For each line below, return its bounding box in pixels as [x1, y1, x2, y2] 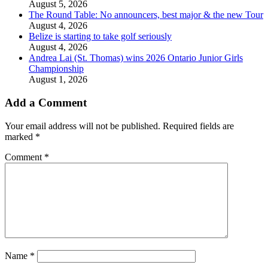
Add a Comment [5, 96, 87, 109]
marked [5, 131, 35, 142]
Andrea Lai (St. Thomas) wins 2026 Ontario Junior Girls [29, 53, 243, 63]
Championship [29, 63, 84, 74]
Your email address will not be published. [5, 120, 160, 131]
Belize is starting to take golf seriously [29, 31, 172, 42]
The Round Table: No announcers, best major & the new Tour [29, 10, 263, 20]
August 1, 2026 [29, 74, 87, 85]
